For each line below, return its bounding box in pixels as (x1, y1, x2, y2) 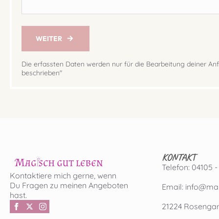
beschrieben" (22, 68, 62, 78)
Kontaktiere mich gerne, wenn (10, 171, 116, 181)
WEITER (36, 34, 62, 43)
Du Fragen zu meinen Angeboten (10, 180, 128, 191)
